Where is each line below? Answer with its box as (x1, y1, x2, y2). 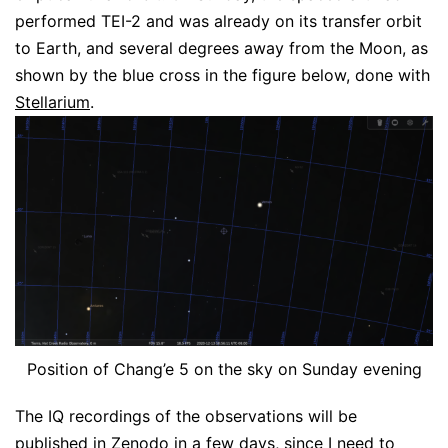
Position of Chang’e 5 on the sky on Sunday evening (26, 359, 422, 380)
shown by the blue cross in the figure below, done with (15, 65, 430, 85)
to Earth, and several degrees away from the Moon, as (15, 38, 428, 58)
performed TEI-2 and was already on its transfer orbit (15, 11, 422, 31)
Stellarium (15, 92, 90, 112)
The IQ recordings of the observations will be (15, 406, 357, 427)
